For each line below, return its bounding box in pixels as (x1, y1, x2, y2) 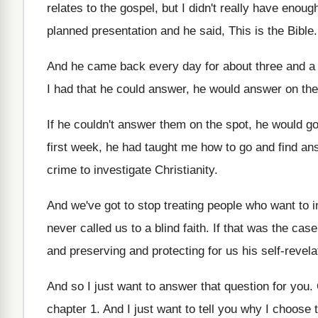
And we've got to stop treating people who (47, 199, 267, 212)
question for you (224, 280, 309, 293)
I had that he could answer (47, 82, 186, 96)
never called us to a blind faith (47, 221, 206, 235)
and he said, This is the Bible (160, 24, 314, 38)
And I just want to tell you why (103, 302, 262, 316)
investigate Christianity (94, 163, 214, 177)
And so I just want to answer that (47, 280, 221, 293)
